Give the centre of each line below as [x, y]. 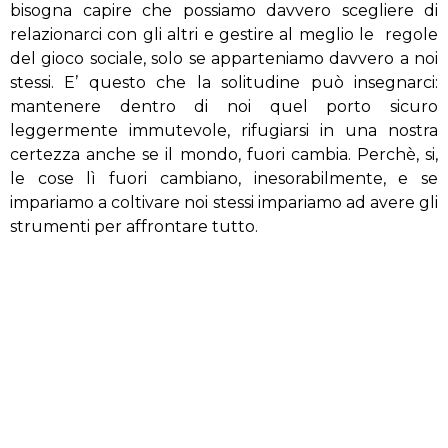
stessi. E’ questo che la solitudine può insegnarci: [224, 82]
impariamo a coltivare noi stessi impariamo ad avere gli [224, 202]
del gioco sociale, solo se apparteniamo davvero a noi [224, 58]
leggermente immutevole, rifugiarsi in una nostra [224, 130]
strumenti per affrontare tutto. [134, 226]
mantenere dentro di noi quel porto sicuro [224, 106]
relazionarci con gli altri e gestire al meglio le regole [224, 34]
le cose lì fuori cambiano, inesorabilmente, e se [224, 178]
